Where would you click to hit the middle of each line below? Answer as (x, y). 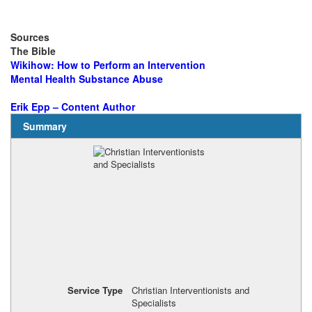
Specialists (154, 302)
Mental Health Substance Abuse (87, 79)
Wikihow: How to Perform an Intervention (108, 65)
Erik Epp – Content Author (73, 107)
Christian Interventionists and (190, 290)
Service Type (95, 290)
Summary (45, 126)
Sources (30, 37)
